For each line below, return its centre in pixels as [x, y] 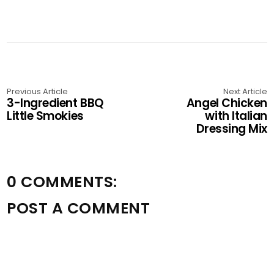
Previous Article [38, 91]
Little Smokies [45, 116]
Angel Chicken [227, 103]
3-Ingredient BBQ [55, 103]
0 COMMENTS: [62, 182]
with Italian [236, 116]
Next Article [245, 91]
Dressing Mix [232, 129]
